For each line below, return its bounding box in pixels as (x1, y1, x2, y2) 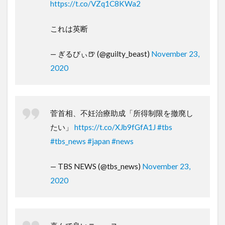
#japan (87, 136, 110, 146)
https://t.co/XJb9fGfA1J (74, 122, 156, 132)
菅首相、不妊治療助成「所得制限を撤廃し (50, 108, 193, 118)
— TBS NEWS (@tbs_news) (50, 161, 142, 171)
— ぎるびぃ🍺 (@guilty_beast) (50, 49, 151, 58)
